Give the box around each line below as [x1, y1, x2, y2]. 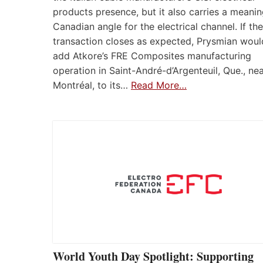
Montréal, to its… [53, 79, 131, 92]
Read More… [131, 79, 187, 92]
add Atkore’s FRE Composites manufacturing [53, 50, 251, 62]
